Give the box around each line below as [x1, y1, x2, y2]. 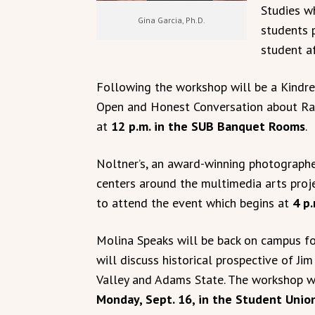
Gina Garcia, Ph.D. [138, 15, 205, 26]
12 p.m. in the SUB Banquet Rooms [111, 118, 305, 135]
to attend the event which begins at [96, 195, 292, 212]
